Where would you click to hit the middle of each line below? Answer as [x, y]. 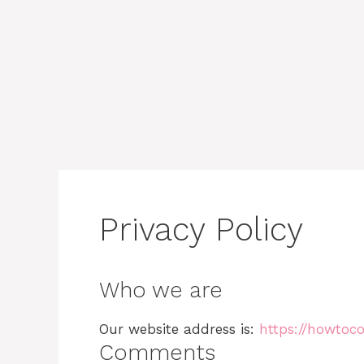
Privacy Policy [201, 230]
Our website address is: [179, 329]
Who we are [161, 290]
